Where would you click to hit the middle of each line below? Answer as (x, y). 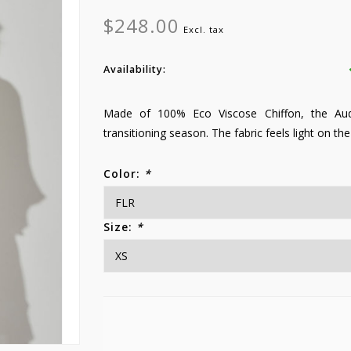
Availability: (134, 69)
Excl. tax (203, 29)
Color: (123, 174)
